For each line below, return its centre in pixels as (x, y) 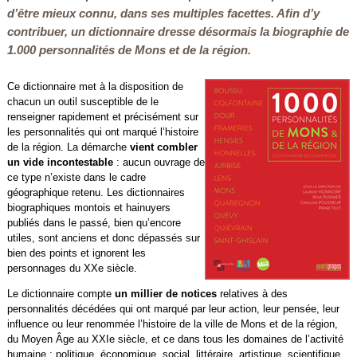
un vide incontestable (61, 162)
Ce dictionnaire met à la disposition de (95, 86)
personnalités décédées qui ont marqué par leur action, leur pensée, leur (173, 308)
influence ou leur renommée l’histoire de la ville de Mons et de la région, (172, 324)
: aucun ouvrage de (160, 162)
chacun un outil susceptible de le (82, 102)
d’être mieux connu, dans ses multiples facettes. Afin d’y (163, 13)
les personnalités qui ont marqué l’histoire (102, 132)
